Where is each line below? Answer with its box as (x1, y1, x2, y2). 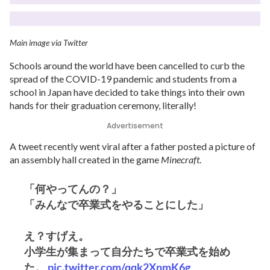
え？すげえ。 (24, 229, 89, 242)
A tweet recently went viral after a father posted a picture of (10, 140, 256, 152)
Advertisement (107, 121, 163, 131)
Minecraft (161, 154, 199, 165)
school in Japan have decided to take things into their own (10, 86, 245, 98)
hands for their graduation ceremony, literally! (10, 99, 196, 111)
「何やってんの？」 (24, 182, 122, 195)
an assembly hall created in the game (10, 154, 161, 165)
